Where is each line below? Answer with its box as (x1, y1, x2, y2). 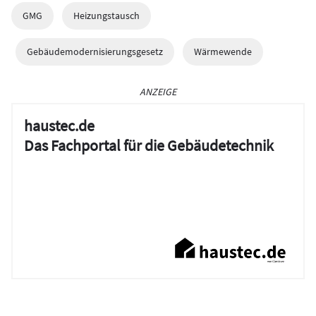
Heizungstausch (73, 9, 140, 23)
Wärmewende (194, 45, 252, 59)
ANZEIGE (140, 85, 176, 99)
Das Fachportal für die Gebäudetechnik (24, 135, 274, 156)
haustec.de (24, 116, 95, 136)
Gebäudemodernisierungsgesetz (27, 45, 163, 59)
